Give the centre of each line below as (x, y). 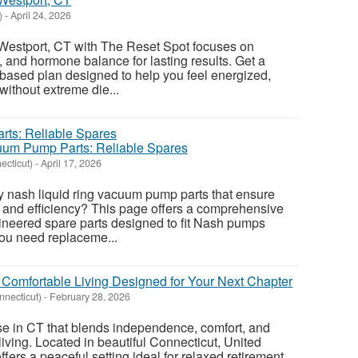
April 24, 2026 (40, 16)
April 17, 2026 (70, 163)
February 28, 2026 (89, 297)
